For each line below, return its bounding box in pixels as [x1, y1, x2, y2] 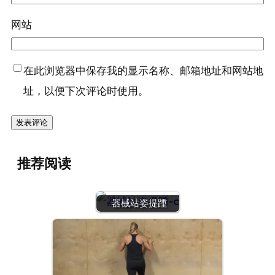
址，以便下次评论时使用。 [23, 86, 149, 97]
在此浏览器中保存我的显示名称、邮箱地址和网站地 [23, 66, 263, 77]
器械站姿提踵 [112, 199, 167, 209]
